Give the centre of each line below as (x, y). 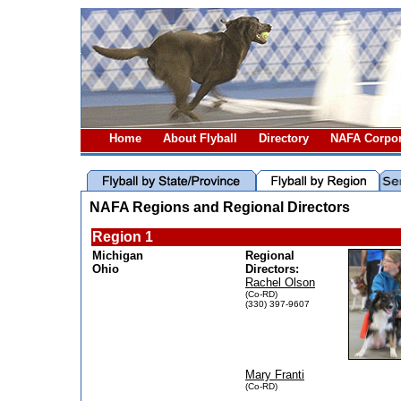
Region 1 (123, 237)
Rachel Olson (280, 282)
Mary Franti (275, 375)
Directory (287, 138)
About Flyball (204, 138)
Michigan (118, 256)
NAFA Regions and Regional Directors (220, 207)
